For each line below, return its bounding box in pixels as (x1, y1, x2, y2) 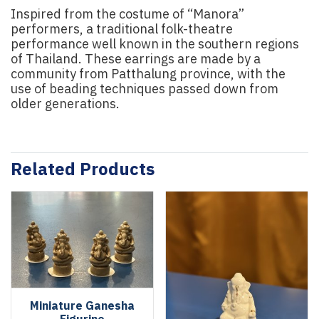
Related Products (11, 156, 155, 184)
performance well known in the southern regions (11, 34, 299, 56)
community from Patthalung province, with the (11, 64, 286, 85)
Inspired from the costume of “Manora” (11, 4, 244, 26)
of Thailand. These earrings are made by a (11, 49, 261, 70)
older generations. (11, 94, 120, 115)
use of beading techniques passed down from (11, 79, 278, 100)
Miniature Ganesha (30, 296, 135, 316)
